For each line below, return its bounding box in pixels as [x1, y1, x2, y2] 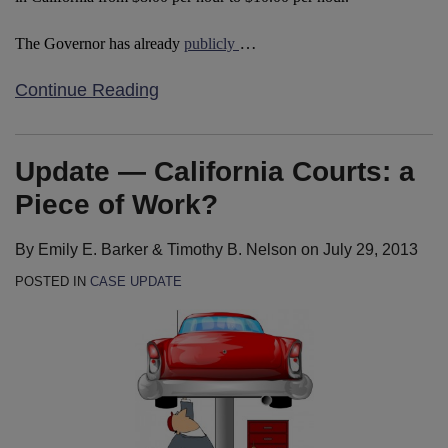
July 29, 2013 [323, 240, 418, 258]
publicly [184, 34, 239, 52]
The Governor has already [15, 34, 184, 52]
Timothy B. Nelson [167, 240, 297, 258]
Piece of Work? [15, 188, 218, 220]
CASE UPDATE [90, 273, 182, 289]
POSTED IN [15, 273, 90, 289]
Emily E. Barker [38, 240, 148, 258]
